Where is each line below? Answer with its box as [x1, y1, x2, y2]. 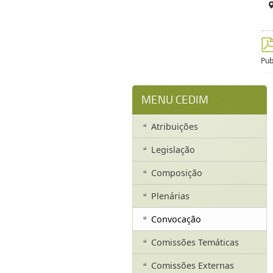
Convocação [151, 213, 201, 225]
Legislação [151, 144, 195, 156]
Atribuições [151, 121, 198, 133]
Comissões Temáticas [151, 236, 239, 249]
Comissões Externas [151, 260, 234, 272]
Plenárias [151, 190, 190, 202]
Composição [151, 167, 202, 179]
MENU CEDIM [141, 93, 208, 107]
